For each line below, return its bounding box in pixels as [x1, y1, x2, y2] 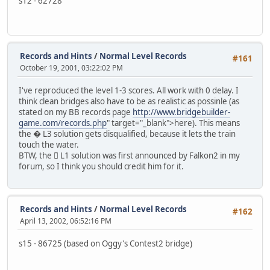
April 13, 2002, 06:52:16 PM [20, 215, 111, 226]
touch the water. [19, 139, 79, 151]
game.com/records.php [19, 118, 107, 129]
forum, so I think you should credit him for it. [19, 161, 184, 172]
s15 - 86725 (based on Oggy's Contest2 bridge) [19, 237, 192, 249]
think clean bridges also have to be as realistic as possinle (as [19, 96, 239, 107]
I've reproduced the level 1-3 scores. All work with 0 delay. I [19, 85, 239, 96]
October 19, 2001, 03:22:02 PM [20, 62, 123, 73]
